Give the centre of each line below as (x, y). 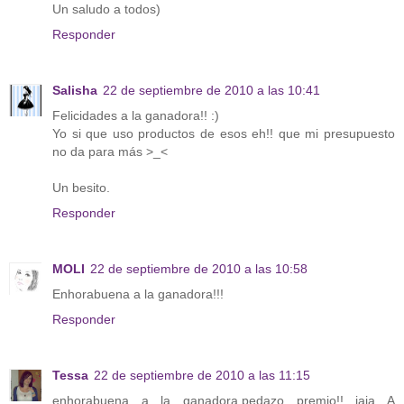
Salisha (75, 91)
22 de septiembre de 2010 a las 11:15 (202, 375)
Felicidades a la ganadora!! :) (136, 116)
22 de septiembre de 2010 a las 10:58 (199, 269)
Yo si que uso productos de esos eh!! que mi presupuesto (224, 134)
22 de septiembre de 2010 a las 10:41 (211, 91)
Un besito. (81, 188)
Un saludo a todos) (106, 9)
